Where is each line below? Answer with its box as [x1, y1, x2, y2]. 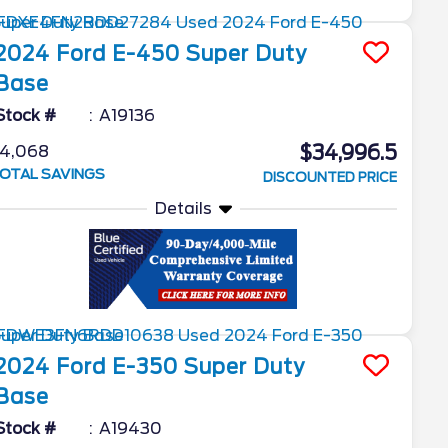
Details [154, 198, 212, 218]
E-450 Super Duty [112, 41, 308, 66]
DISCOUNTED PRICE [262, 169, 397, 185]
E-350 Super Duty [112, 354, 306, 379]
